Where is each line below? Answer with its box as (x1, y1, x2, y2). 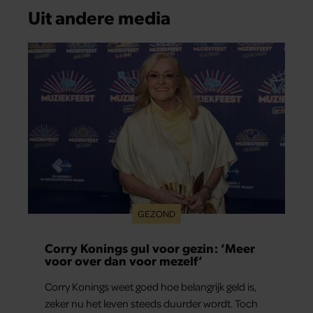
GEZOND (138, 208, 175, 220)
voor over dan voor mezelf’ (45, 252, 203, 269)
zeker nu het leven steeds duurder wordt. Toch (45, 296, 258, 311)
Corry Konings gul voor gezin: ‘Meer (45, 240, 255, 256)
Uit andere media (28, 5, 170, 29)
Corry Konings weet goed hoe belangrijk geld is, (45, 279, 256, 294)
